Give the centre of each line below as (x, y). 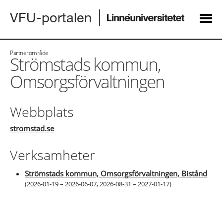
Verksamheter (53, 155)
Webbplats (42, 112)
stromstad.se (32, 128)
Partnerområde (29, 53)
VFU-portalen (51, 17)
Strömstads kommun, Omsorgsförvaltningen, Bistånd (116, 173)
